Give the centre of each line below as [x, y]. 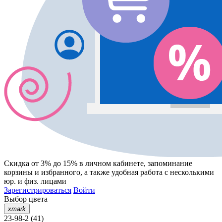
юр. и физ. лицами [35, 181]
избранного [61, 172]
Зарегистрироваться [38, 190]
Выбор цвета [26, 199]
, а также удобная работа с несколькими [147, 172]
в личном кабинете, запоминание [135, 164]
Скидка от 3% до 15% [41, 164]
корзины [18, 172]
